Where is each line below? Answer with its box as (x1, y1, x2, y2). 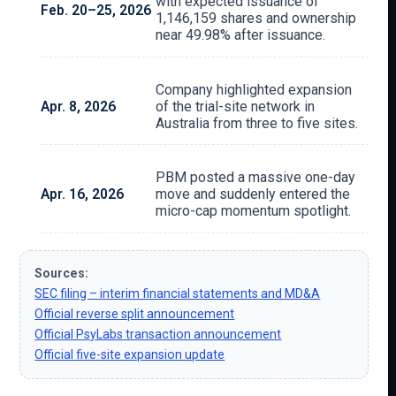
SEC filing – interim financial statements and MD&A (34, 286, 321, 301)
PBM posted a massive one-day (156, 169, 356, 187)
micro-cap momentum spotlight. (156, 202, 352, 220)
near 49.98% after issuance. (156, 27, 326, 44)
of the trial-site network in (156, 97, 316, 115)
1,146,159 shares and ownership (156, 10, 357, 27)
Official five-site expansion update (34, 347, 225, 362)
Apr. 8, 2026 (41, 97, 117, 115)
